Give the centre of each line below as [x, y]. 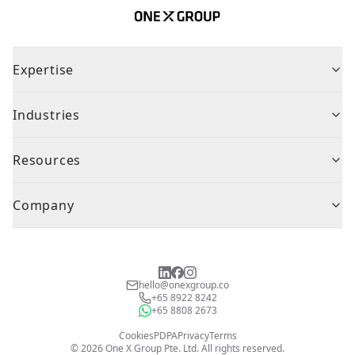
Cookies [136, 336]
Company [44, 205]
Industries [46, 115]
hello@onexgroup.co [184, 285]
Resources [47, 160]
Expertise [44, 70]
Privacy [193, 336]
